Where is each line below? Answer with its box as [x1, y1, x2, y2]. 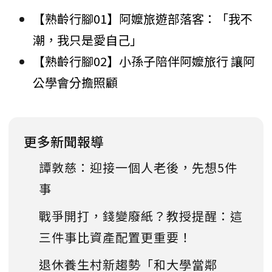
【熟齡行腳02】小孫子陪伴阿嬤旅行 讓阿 [33, 52, 255, 70]
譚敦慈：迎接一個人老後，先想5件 [39, 158, 237, 177]
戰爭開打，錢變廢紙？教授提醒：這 [39, 207, 243, 225]
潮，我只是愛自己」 [33, 31, 142, 49]
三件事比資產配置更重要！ [39, 228, 192, 246]
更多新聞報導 [24, 132, 104, 151]
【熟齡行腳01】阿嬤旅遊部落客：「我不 [33, 10, 253, 28]
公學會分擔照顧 [33, 73, 118, 92]
